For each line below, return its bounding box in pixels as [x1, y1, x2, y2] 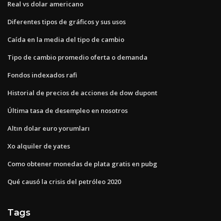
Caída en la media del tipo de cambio [7, 35, 124, 44]
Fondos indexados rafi [7, 70, 77, 79]
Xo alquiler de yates [7, 141, 70, 150]
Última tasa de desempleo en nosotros [7, 106, 128, 115]
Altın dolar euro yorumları [7, 123, 90, 133]
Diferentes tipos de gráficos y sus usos [7, 17, 126, 26]
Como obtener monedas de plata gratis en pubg [7, 159, 157, 168]
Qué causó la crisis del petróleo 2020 [7, 177, 121, 186]
